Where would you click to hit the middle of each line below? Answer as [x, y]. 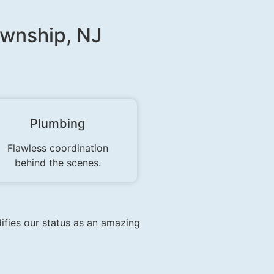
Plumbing [57, 124]
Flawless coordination [57, 148]
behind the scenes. [57, 163]
